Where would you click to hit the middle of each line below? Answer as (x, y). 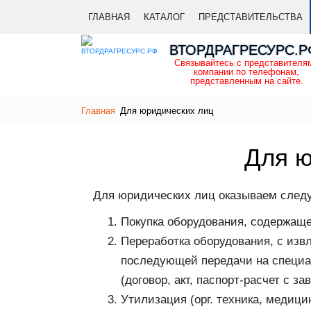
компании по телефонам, (247, 72)
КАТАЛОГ (164, 17)
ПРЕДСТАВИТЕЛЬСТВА (251, 17)
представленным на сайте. (246, 81)
